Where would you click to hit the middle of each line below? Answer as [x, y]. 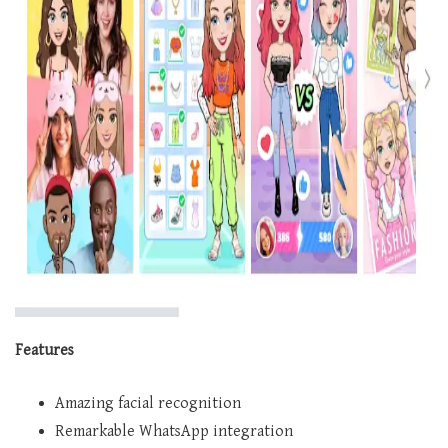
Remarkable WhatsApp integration [174, 432]
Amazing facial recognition [148, 404]
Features [44, 351]
